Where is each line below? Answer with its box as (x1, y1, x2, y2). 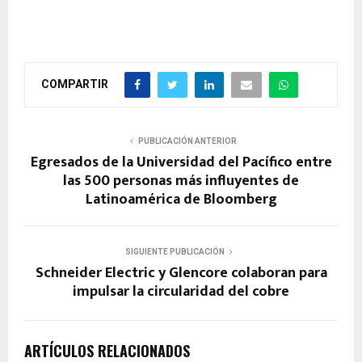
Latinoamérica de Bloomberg (85, 187, 277, 212)
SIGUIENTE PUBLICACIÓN (124, 246, 225, 256)
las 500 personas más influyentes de (63, 168, 299, 193)
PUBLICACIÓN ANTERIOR (138, 136, 237, 145)
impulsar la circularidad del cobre (73, 279, 289, 304)
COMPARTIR (41, 77, 108, 90)
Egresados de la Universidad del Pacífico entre (30, 149, 332, 175)
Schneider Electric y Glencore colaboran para (35, 260, 327, 285)
